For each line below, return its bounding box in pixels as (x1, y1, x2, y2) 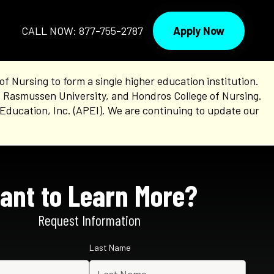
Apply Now (173, 23, 224, 37)
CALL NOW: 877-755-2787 (21, 24, 143, 37)
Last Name (89, 242, 131, 253)
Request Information (37, 211, 141, 229)
